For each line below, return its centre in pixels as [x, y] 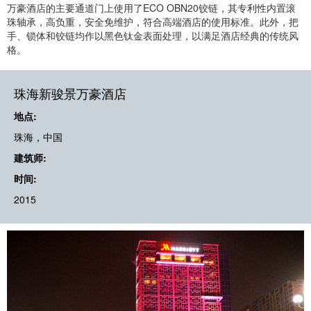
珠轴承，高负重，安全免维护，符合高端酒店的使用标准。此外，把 [153, 22]
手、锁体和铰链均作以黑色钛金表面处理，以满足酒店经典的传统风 [153, 36]
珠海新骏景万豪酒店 [70, 95]
